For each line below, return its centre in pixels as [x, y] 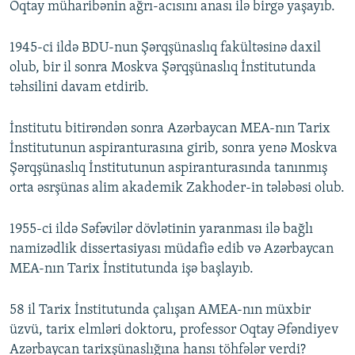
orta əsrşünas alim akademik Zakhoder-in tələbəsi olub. [177, 189]
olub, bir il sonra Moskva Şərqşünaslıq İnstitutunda [163, 68]
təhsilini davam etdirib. [79, 88]
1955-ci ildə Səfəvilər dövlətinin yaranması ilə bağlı [161, 230]
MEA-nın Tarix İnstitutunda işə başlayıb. [132, 269]
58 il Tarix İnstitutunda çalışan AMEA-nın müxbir [160, 311]
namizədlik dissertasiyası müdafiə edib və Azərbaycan [172, 250]
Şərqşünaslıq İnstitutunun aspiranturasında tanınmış [168, 169]
